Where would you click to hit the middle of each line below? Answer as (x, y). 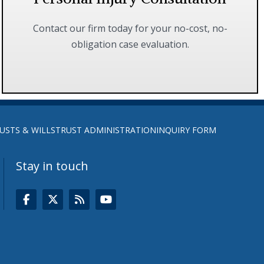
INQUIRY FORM (186, 130)
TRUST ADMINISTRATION (105, 130)
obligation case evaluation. (130, 44)
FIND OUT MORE (123, 58)
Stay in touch (52, 166)
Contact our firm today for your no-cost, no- (130, 29)
